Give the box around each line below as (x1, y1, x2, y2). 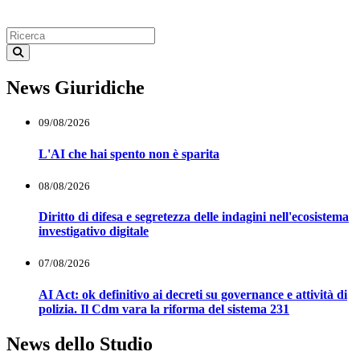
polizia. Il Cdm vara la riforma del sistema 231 (39, 301, 289, 316)
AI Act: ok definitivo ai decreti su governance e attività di (39, 287, 347, 301)
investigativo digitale (39, 224, 149, 239)
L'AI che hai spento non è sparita (39, 146, 219, 161)
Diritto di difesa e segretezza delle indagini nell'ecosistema (39, 210, 349, 224)
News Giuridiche (6, 77, 145, 99)
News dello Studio (6, 333, 153, 354)
